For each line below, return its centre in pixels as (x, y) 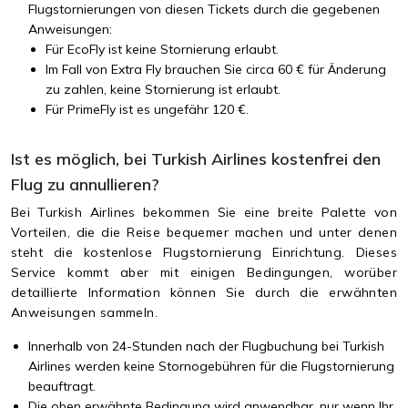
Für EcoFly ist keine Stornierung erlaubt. (162, 49)
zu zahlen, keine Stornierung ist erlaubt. (163, 89)
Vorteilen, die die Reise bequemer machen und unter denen (204, 232)
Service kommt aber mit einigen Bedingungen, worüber (204, 272)
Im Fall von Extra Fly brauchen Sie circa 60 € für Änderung (216, 69)
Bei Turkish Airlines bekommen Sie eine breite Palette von (204, 212)
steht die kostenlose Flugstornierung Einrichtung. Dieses (204, 252)
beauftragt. (62, 386)
